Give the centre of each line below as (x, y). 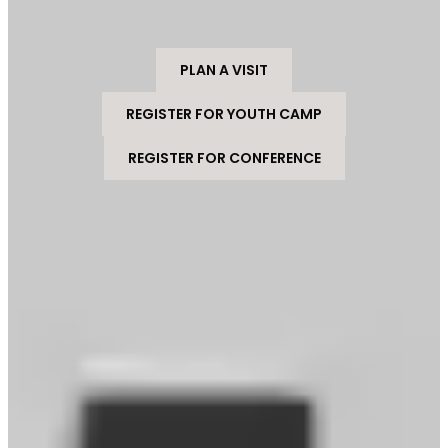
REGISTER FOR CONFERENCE (224, 157)
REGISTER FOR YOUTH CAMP (224, 113)
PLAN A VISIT (224, 69)
